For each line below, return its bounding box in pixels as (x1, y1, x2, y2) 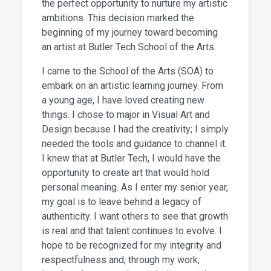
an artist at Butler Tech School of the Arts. (42, 41, 217, 53)
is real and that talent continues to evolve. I (42, 225, 223, 237)
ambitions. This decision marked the (42, 12, 195, 24)
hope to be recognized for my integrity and (42, 240, 222, 252)
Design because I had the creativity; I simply (42, 123, 229, 135)
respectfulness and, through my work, (42, 254, 200, 266)
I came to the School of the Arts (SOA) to (42, 65, 214, 77)
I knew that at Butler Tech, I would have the (42, 152, 221, 165)
